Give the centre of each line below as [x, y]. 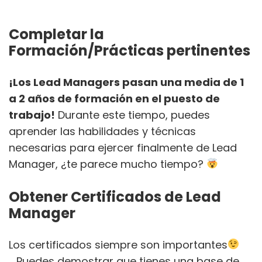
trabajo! [32, 115]
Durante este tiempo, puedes [132, 115]
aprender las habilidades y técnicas [102, 131]
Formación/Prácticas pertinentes [130, 50]
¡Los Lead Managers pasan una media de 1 [126, 82]
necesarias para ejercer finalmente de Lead [123, 147]
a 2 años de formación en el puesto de [114, 98]
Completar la [56, 34]
